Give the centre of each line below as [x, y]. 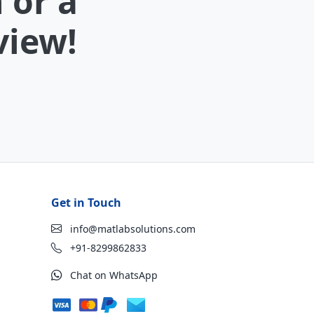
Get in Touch [86, 203]
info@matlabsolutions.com [131, 229]
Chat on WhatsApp [112, 275]
